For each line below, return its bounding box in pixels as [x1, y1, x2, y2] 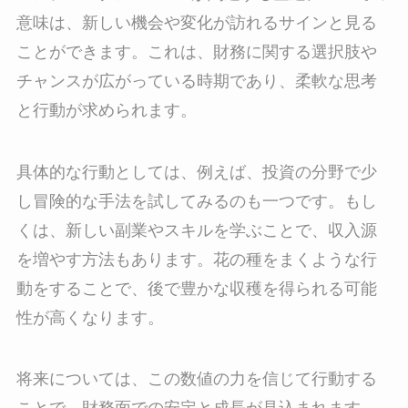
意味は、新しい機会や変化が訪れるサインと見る [15, 13, 377, 32]
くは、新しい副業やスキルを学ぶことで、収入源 [15, 220, 377, 240]
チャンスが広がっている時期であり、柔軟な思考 [15, 71, 377, 90]
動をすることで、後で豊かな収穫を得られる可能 [15, 279, 377, 298]
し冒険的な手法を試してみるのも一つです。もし [15, 191, 377, 210]
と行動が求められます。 [15, 100, 197, 119]
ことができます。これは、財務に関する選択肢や [15, 42, 377, 61]
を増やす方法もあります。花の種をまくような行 [15, 250, 377, 269]
